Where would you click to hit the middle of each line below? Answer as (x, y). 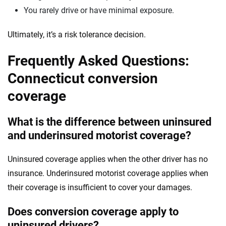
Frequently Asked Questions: (98, 61)
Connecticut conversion (83, 78)
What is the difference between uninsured (109, 122)
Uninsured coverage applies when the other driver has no (108, 159)
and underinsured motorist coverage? (99, 135)
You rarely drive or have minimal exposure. (99, 10)
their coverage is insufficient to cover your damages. (100, 187)
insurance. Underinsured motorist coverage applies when (108, 173)
